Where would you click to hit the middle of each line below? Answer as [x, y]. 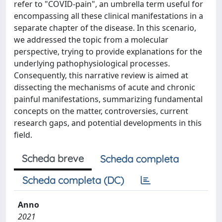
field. [23, 135]
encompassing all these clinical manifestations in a [109, 16]
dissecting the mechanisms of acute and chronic [105, 87]
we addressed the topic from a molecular [91, 40]
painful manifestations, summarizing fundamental [108, 99]
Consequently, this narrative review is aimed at [101, 75]
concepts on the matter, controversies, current [101, 111]
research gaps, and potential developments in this [108, 123]
